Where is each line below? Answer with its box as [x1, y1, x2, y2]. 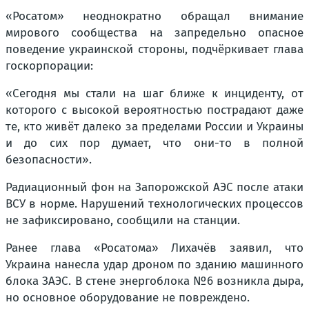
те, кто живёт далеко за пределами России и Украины [6, 119, 303, 134]
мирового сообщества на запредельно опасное [6, 26, 303, 40]
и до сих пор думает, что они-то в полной [6, 136, 303, 150]
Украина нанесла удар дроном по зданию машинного [6, 257, 303, 272]
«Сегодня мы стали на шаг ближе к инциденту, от [6, 86, 303, 101]
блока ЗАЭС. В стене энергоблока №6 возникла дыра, [6, 274, 303, 288]
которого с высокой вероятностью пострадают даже [6, 103, 303, 117]
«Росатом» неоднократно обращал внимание [6, 9, 303, 23]
